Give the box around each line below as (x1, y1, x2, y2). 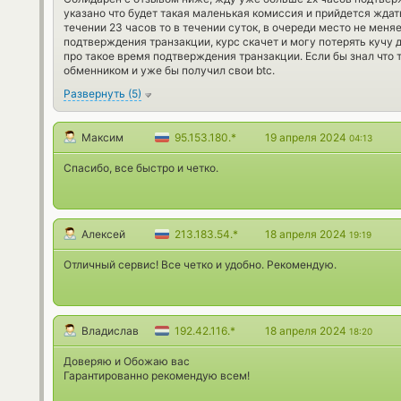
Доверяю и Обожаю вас (64, 354, 190, 369)
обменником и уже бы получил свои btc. (64, 64, 275, 78)
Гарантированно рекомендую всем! (64, 369, 250, 383)
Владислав (81, 324, 139, 338)
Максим (81, 131, 124, 145)
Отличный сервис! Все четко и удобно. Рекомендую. (64, 258, 337, 272)
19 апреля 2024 (265, 131, 349, 145)
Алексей (81, 227, 125, 242)
